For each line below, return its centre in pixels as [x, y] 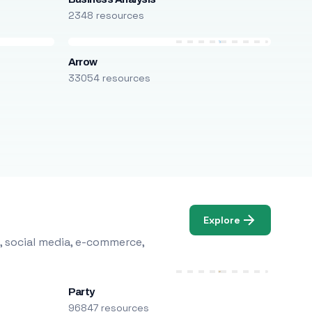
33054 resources [109, 78]
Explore [222, 220]
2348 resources [106, 15]
